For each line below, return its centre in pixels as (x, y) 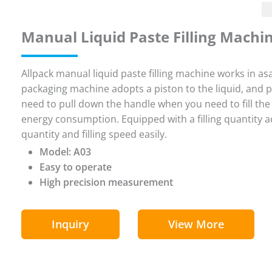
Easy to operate (75, 167)
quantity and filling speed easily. (94, 134)
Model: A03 (65, 151)
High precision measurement (106, 182)
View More (196, 224)
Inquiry (70, 224)
